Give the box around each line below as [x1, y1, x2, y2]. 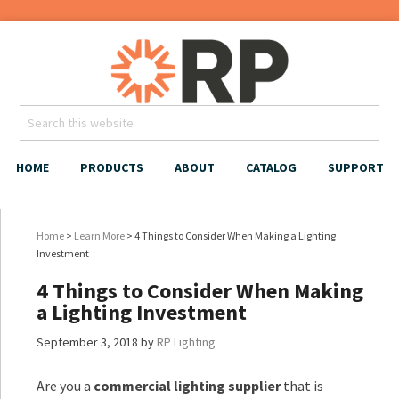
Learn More [74, 229, 125, 242]
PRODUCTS [79, 159, 143, 175]
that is [281, 377, 323, 395]
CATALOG [245, 159, 297, 175]
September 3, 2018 [37, 334, 138, 350]
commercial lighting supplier [94, 377, 281, 395]
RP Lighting [157, 334, 216, 350]
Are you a [37, 377, 94, 395]
